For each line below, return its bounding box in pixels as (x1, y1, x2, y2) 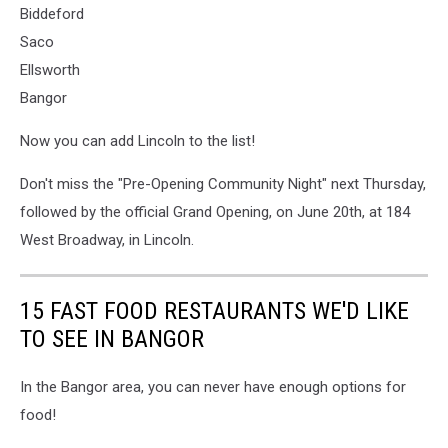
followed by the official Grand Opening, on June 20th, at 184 (20, 203, 410, 221)
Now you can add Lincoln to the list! (20, 132, 255, 150)
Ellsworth (20, 61, 80, 79)
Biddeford (20, 5, 84, 23)
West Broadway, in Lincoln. (20, 231, 194, 249)
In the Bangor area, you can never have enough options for (20, 378, 406, 396)
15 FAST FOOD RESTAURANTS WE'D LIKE (20, 297, 409, 325)
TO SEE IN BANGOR (20, 325, 204, 353)
